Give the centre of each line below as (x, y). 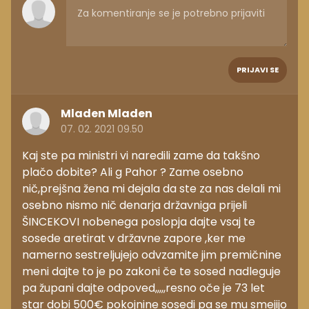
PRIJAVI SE (258, 70)
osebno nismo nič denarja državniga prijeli (134, 206)
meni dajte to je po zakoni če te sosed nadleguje (151, 272)
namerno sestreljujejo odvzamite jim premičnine (152, 255)
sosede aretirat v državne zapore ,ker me (134, 239)
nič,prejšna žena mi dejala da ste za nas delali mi (151, 189)
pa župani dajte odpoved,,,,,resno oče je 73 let (143, 288)
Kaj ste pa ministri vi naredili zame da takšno (141, 156)
